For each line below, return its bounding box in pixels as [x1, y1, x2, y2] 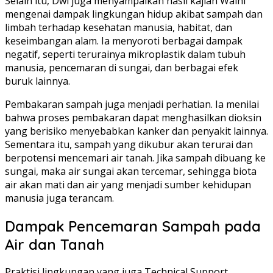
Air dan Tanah [5, 235, 104, 253]
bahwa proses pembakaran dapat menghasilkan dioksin [5, 110, 261, 124]
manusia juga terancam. [5, 191, 114, 205]
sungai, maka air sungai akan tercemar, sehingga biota [5, 164, 257, 178]
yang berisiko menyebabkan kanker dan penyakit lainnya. [5, 124, 268, 138]
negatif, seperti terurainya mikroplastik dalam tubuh [5, 47, 246, 61]
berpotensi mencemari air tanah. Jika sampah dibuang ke [5, 151, 266, 165]
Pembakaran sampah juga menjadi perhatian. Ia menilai [5, 97, 259, 111]
